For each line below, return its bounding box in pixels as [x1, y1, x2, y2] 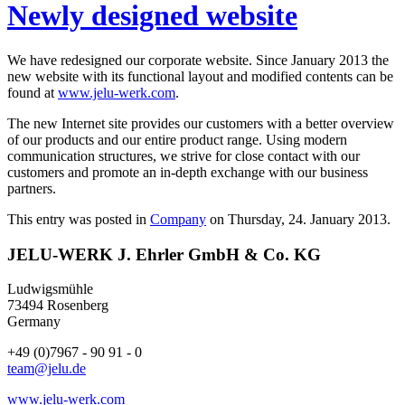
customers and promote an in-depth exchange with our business [7, 164, 368, 180]
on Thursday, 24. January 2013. [206, 211, 391, 227]
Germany [7, 314, 61, 330]
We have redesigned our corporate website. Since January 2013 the [7, 52, 389, 68]
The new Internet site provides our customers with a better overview [7, 115, 394, 131]
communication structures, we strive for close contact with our [7, 147, 360, 164]
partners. [7, 180, 56, 196]
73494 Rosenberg [7, 297, 108, 314]
